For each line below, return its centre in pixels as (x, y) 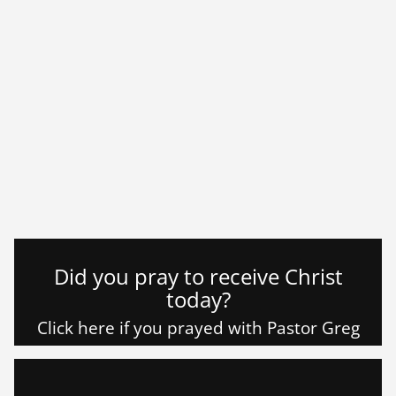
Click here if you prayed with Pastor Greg (198, 328)
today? (198, 300)
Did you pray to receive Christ (198, 277)
